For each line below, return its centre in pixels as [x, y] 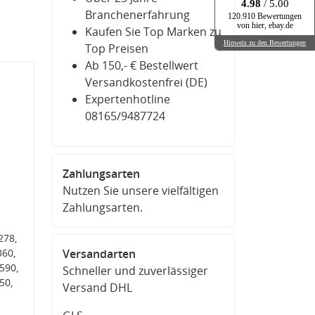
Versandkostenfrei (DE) [146, 82]
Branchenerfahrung [137, 15]
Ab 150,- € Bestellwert [142, 65]
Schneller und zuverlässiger [135, 271]
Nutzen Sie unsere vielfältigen [141, 191]
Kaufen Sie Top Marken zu [153, 32]
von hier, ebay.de [265, 26]
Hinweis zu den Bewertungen [265, 42]
